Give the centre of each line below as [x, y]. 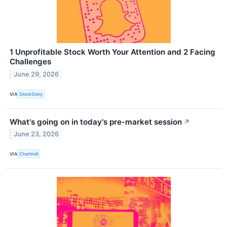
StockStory [31, 94]
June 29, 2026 [36, 74]
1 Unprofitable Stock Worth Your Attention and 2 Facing [112, 52]
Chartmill [29, 154]
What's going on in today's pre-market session [96, 122]
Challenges [30, 62]
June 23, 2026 [36, 134]
